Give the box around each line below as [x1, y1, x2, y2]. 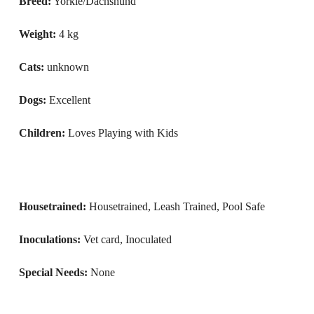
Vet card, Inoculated [83, 233, 172, 245]
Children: [18, 127, 65, 139]
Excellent [48, 94, 90, 106]
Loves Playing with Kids [67, 127, 178, 139]
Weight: [18, 28, 56, 40]
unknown [46, 61, 89, 73]
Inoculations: [18, 233, 81, 245]
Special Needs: [18, 266, 88, 278]
